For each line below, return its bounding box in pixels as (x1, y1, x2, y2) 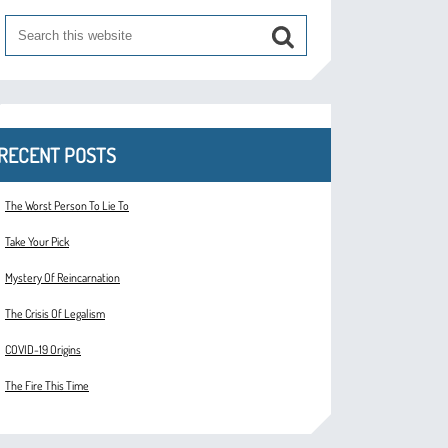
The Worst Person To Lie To (5, 198, 129, 214)
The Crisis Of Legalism (5, 306, 105, 322)
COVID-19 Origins (5, 342, 81, 358)
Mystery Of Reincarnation (5, 270, 120, 286)
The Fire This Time (5, 378, 89, 394)
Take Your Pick (5, 234, 69, 250)
